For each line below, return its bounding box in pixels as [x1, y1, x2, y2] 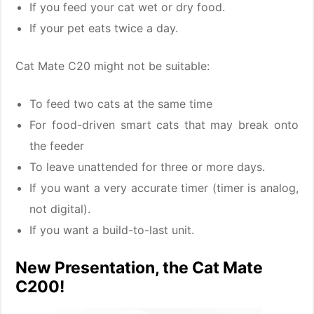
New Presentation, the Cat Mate [15, 258, 264, 278]
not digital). [29, 202, 91, 216]
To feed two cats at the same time [29, 97, 213, 111]
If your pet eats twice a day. [29, 21, 179, 35]
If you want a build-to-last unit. [29, 223, 195, 237]
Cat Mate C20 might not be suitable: [15, 59, 210, 73]
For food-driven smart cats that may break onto [29, 118, 299, 132]
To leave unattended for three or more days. [29, 160, 266, 174]
